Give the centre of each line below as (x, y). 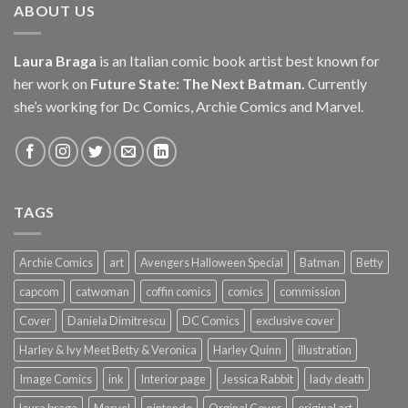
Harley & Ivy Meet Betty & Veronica (108, 350)
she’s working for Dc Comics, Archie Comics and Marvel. (189, 106)
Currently (336, 83)
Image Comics (56, 379)
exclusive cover (295, 321)
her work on (51, 83)
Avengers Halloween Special (212, 263)
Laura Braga (55, 60)
